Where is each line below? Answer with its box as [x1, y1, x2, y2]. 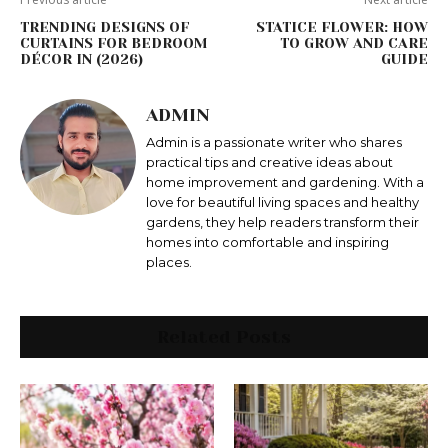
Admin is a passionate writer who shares [146, 134, 402, 151]
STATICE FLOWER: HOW [255, 19, 428, 36]
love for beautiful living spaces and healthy [146, 194, 419, 211]
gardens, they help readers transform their [146, 214, 419, 231]
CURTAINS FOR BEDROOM [20, 35, 208, 52]
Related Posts [157, 327, 291, 348]
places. [146, 254, 192, 271]
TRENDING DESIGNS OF [20, 19, 189, 36]
